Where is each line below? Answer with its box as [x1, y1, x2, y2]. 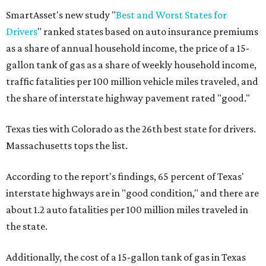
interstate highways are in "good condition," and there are [6, 187, 259, 199]
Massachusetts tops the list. [6, 140, 128, 151]
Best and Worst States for [116, 9, 227, 21]
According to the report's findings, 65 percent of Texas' [6, 170, 244, 182]
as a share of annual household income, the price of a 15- [6, 42, 249, 54]
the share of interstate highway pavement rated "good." [6, 92, 250, 104]
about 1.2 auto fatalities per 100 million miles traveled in [6, 204, 248, 216]
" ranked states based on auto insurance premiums [37, 26, 258, 37]
